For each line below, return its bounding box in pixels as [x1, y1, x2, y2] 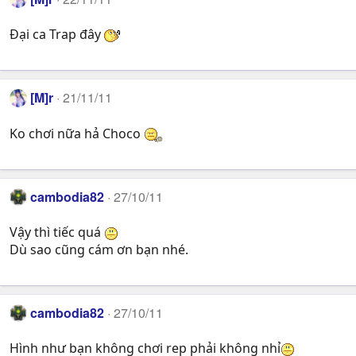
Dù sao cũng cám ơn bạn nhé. [10, 241, 188, 259]
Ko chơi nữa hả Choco [10, 124, 144, 142]
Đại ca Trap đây [10, 25, 104, 44]
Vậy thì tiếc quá [10, 223, 104, 242]
